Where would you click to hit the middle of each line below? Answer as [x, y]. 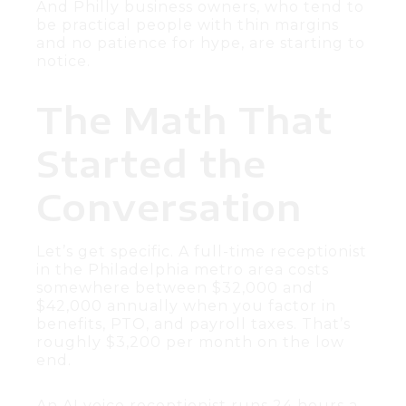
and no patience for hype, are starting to [201, 43]
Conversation [169, 206]
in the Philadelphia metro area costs [183, 269]
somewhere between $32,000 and [175, 287]
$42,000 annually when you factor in [186, 305]
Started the [151, 163]
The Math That [184, 119]
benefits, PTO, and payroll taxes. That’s [193, 324]
